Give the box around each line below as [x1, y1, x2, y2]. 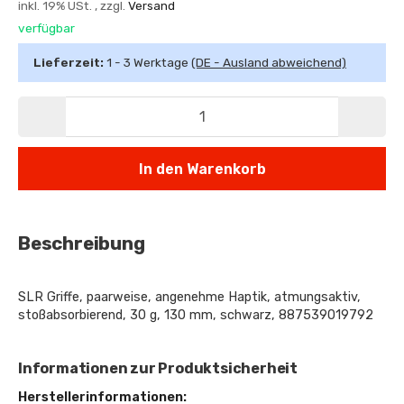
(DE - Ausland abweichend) [191, 54, 346, 69]
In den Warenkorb [138, 160, 266, 178]
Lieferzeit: [33, 54, 106, 69]
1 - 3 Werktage [106, 54, 191, 69]
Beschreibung [18, 233, 145, 255]
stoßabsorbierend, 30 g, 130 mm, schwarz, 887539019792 [18, 308, 373, 324]
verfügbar [18, 20, 75, 35]
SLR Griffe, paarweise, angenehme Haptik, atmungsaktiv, [18, 289, 361, 306]
